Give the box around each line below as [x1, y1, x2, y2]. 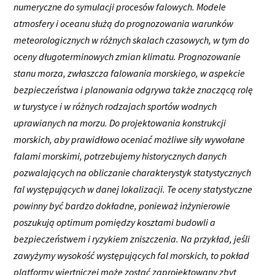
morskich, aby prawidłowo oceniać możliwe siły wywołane [14, 133, 246, 145]
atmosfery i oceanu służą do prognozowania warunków [14, 17, 234, 29]
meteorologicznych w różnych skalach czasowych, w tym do [14, 33, 250, 46]
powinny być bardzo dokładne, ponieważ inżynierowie [14, 199, 231, 212]
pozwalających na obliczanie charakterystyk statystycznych [14, 166, 252, 179]
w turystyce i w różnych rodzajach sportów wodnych [14, 99, 217, 112]
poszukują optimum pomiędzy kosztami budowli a [14, 215, 216, 228]
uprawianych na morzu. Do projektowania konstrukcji [14, 116, 227, 129]
